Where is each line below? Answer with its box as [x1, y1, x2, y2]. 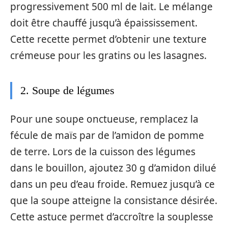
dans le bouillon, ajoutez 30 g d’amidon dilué [10, 161, 216, 175]
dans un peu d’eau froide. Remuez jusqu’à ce [10, 177, 215, 191]
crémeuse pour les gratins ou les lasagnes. [10, 49, 207, 62]
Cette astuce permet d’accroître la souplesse [10, 210, 213, 223]
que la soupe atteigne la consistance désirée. [10, 193, 217, 207]
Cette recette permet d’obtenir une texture [10, 33, 207, 46]
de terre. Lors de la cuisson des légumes [10, 145, 195, 158]
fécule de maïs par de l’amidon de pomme [10, 128, 204, 142]
